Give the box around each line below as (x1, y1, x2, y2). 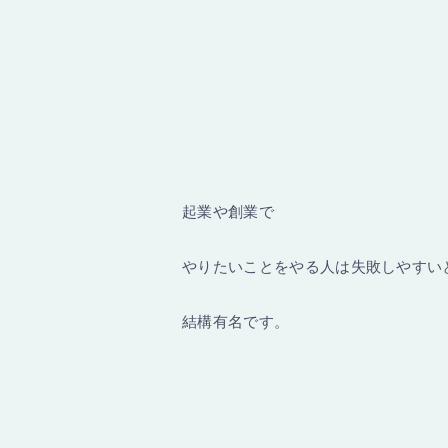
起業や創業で (182, 203, 274, 220)
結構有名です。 (182, 313, 290, 330)
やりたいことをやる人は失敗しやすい (182, 258, 443, 275)
